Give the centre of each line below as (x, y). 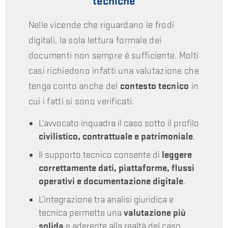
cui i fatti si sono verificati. (81, 101)
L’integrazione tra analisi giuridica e (106, 199)
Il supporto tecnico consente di (100, 155)
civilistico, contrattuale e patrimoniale (116, 136)
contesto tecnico (154, 86)
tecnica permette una (81, 213)
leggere (177, 155)
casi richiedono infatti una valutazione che (113, 71)
